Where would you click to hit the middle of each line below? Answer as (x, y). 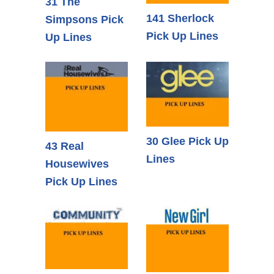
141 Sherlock (180, 19)
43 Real (65, 146)
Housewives (77, 164)
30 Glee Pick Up (187, 142)
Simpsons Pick (84, 20)
